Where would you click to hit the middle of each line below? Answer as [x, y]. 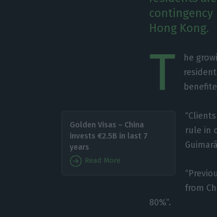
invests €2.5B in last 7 [108, 136]
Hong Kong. [179, 28]
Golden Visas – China [107, 124]
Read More [101, 161]
